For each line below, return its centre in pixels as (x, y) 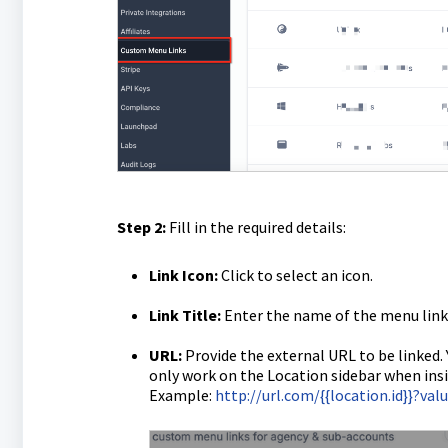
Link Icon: (183, 274)
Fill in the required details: (255, 226)
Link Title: (184, 314)
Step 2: (141, 226)
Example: (181, 394)
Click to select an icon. (295, 274)
